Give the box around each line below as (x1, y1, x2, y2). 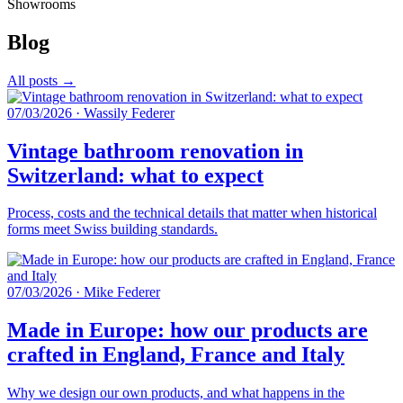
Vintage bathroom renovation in (7, 139, 303, 163)
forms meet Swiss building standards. (7, 221, 218, 237)
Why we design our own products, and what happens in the (7, 385, 345, 401)
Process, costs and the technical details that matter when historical (7, 205, 377, 221)
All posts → (7, 72, 76, 88)
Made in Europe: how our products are (7, 318, 368, 343)
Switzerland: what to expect (7, 163, 264, 187)
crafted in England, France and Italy (7, 343, 345, 367)
